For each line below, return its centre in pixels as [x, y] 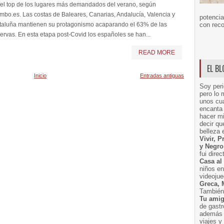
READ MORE [157, 52]
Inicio [40, 75]
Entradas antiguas [162, 75]
